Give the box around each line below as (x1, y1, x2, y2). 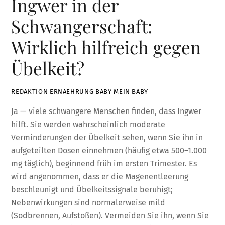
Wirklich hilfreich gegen (11, 35, 201, 59)
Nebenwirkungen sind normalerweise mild (11, 197, 166, 207)
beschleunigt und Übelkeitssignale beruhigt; (11, 184, 173, 194)
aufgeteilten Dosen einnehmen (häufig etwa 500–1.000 (11, 145, 207, 155)
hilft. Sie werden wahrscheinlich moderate (11, 119, 166, 129)
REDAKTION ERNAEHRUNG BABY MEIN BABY (11, 88, 149, 96)
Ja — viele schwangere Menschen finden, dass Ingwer (11, 106, 202, 116)
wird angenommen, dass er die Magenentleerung (11, 171, 189, 181)
